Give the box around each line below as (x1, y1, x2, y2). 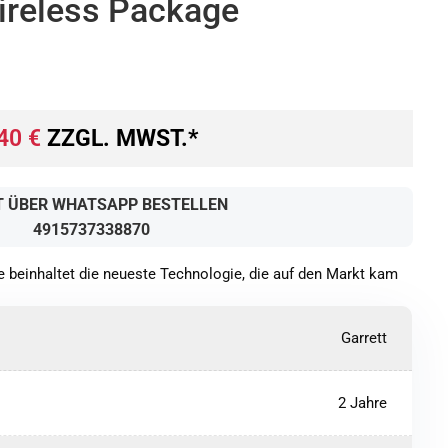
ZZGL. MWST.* (41, 124, 199, 153)
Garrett (341, 328, 388, 347)
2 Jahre (338, 393, 388, 412)
